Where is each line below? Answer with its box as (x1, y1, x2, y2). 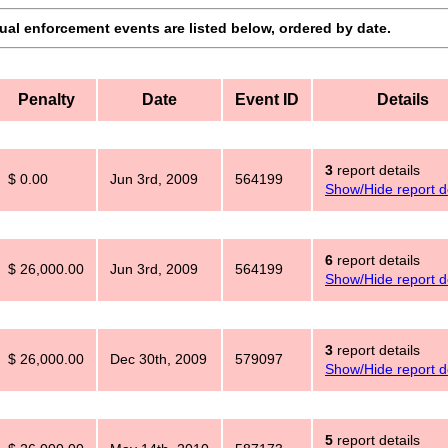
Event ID (235, 91, 299, 109)
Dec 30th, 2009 (110, 351, 207, 368)
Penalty (17, 91, 75, 109)
